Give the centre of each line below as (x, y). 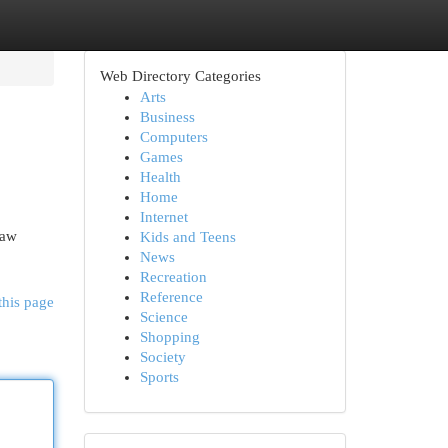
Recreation (173, 277)
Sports (159, 377)
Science (163, 317)
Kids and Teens (187, 237)
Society (162, 357)
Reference (171, 297)
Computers (173, 137)
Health (160, 177)
